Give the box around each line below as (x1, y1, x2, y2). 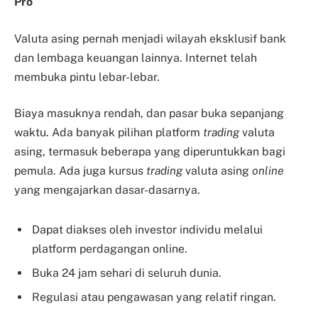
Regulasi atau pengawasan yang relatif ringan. (32, 290, 276, 304)
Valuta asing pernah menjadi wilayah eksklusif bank (14, 31, 286, 45)
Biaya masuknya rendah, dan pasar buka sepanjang (14, 106, 284, 121)
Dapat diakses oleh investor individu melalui (32, 222, 263, 236)
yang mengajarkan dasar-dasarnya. (14, 183, 200, 197)
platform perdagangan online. (32, 241, 187, 256)
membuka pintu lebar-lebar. (14, 70, 160, 84)
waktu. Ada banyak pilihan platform (14, 126, 203, 140)
